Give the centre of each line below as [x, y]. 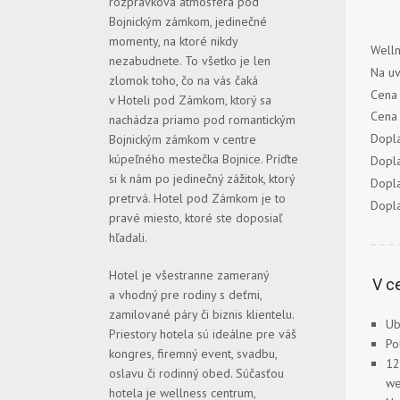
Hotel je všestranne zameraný [189, 275]
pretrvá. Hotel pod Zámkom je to [197, 198]
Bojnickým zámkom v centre [183, 139]
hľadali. [128, 237]
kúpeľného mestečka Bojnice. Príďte [204, 159]
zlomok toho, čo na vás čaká [183, 80]
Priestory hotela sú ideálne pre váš [203, 334]
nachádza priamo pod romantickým [202, 120]
